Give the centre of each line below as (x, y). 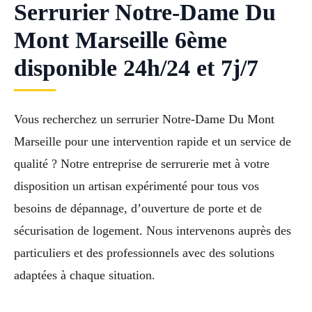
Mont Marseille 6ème (120, 40)
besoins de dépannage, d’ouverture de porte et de (138, 209)
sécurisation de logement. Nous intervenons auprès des (153, 231)
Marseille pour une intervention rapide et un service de (153, 142)
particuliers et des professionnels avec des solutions (144, 253)
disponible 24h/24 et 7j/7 (136, 68)
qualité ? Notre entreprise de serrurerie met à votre (142, 164)
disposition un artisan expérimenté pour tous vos (136, 186)
